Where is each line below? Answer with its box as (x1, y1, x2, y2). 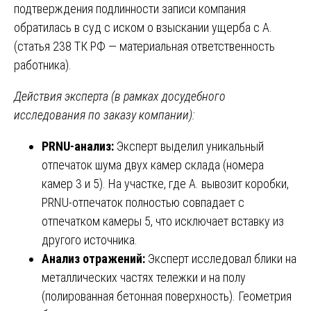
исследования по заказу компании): (14, 107, 195, 122)
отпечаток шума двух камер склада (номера (42, 157, 264, 172)
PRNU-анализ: (42, 138, 114, 153)
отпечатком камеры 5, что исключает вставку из (42, 213, 284, 228)
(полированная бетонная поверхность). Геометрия (42, 288, 292, 303)
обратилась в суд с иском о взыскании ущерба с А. (14, 19, 272, 35)
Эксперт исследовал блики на (145, 251, 296, 266)
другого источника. (42, 232, 137, 247)
